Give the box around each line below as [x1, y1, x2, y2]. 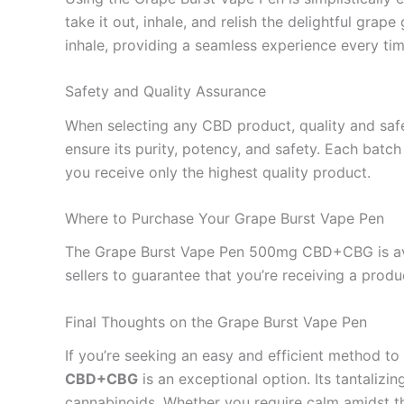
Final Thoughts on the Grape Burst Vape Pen [65, 312, 367, 331]
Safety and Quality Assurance [65, 82, 266, 101]
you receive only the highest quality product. [65, 162, 371, 181]
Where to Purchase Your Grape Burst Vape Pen [65, 209, 384, 228]
